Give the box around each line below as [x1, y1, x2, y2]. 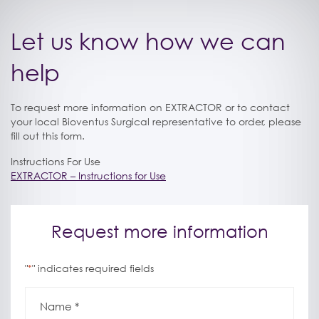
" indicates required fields [32, 261, 154, 274]
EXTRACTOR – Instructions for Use [11, 169, 166, 182]
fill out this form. [11, 129, 85, 142]
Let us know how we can [11, 27, 286, 55]
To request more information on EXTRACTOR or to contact [11, 100, 290, 113]
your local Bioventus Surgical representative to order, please [11, 115, 301, 127]
